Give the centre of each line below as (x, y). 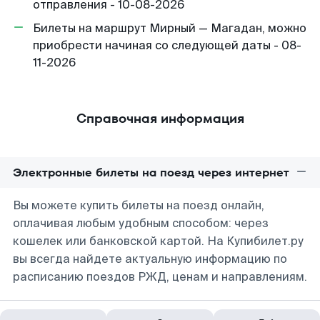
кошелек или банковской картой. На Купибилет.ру (158, 241)
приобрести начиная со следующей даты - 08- (167, 45)
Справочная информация (160, 118)
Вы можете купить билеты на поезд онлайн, (139, 205)
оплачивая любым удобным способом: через (141, 223)
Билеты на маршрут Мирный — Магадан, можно (170, 28)
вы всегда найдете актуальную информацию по (150, 259)
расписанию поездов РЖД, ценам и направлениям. (160, 277)
